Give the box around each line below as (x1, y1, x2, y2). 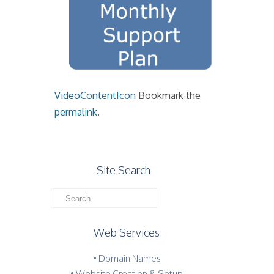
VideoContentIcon (54, 89, 136, 102)
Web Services (94, 225, 160, 239)
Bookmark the (136, 89, 201, 102)
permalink (54, 105, 97, 118)
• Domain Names (92, 252, 161, 264)
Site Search (97, 163, 151, 177)
